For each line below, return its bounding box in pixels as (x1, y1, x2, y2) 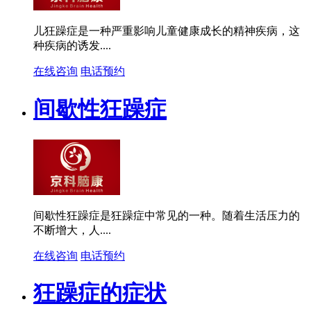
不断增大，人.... (33, 224, 111, 236)
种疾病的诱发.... (33, 40, 111, 52)
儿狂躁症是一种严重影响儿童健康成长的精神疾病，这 (33, 25, 300, 37)
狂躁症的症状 (33, 280, 167, 306)
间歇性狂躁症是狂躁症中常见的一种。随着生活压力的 (33, 210, 300, 221)
